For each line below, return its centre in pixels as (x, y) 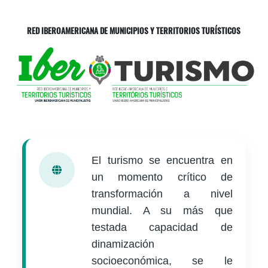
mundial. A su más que (162, 211)
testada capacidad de (162, 228)
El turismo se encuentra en (162, 161)
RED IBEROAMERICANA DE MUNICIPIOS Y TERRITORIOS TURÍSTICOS (134, 30)
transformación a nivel (162, 194)
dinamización (123, 244)
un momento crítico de (162, 177)
